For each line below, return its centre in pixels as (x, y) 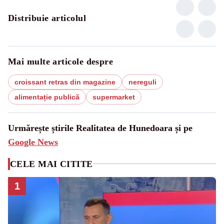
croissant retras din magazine (65, 82)
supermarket (114, 97)
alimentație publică (47, 97)
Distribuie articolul (47, 18)
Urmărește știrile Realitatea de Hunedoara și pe (100, 128)
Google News (33, 142)
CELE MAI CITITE (51, 164)
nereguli (142, 82)
